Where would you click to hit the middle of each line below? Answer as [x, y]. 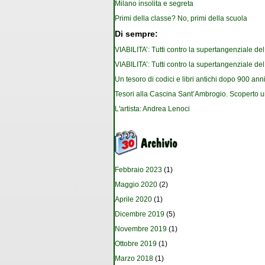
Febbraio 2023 [138, 170]
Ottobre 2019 [136, 244]
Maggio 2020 [136, 185]
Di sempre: [136, 34]
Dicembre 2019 [140, 214]
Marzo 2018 [134, 259]
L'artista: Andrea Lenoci [152, 109]
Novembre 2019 [141, 229]
